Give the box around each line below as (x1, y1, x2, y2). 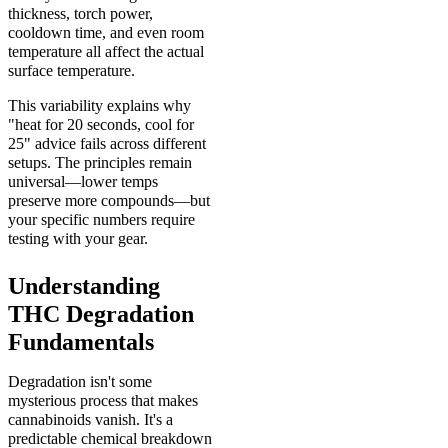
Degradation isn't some (8, 373, 152, 391)
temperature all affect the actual (8, 43, 204, 61)
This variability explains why (8, 97, 191, 115)
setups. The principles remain (8, 154, 192, 172)
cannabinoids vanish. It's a (8, 411, 173, 429)
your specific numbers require (8, 211, 195, 229)
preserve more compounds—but (8, 192, 210, 210)
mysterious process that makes (8, 392, 198, 410)
